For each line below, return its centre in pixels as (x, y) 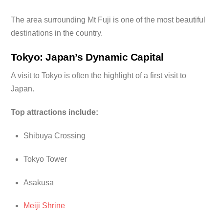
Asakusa (39, 182)
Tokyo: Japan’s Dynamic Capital (87, 57)
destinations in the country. (57, 33)
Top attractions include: (55, 112)
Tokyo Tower (45, 159)
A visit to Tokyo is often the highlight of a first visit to (99, 76)
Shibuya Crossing (55, 136)
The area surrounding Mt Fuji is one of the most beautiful (108, 20)
